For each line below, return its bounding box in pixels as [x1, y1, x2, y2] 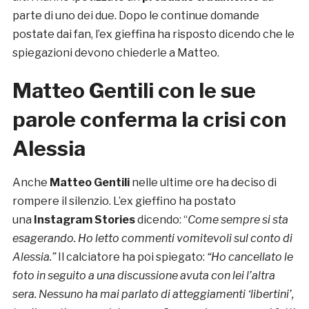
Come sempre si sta [187, 213, 288, 227]
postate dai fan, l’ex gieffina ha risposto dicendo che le [12, 28, 295, 41]
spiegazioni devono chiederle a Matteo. [12, 46, 219, 60]
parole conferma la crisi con [12, 107, 286, 132]
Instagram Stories [33, 213, 137, 227]
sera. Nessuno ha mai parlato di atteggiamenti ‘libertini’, [12, 288, 294, 301]
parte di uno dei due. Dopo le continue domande [12, 9, 259, 23]
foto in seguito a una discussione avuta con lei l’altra [12, 269, 275, 283]
